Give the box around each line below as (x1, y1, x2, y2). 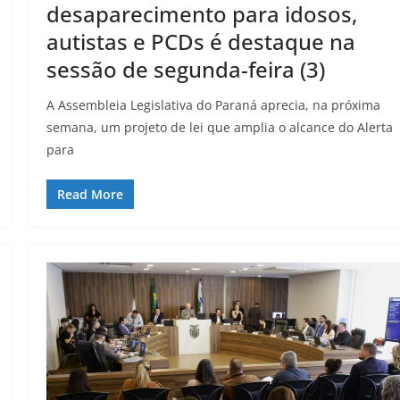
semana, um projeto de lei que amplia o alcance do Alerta (46, 119, 394, 137)
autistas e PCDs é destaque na (46, 27, 356, 57)
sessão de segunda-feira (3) (46, 54, 326, 85)
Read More (57, 186, 124, 204)
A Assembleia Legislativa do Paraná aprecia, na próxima (46, 96, 381, 114)
